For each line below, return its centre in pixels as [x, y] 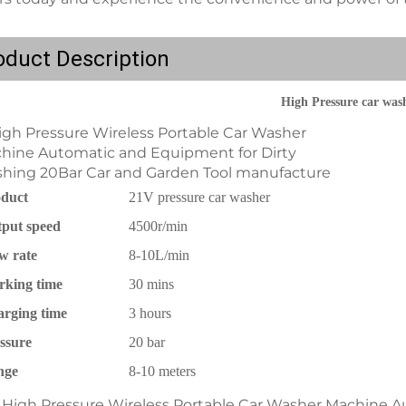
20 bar [147, 342]
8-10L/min [159, 255]
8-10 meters [164, 371]
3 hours [150, 313]
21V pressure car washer [199, 197]
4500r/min [158, 226]
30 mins [151, 284]
